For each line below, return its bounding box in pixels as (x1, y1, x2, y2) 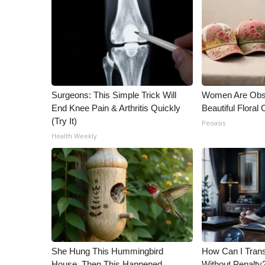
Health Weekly (51, 131, 97, 140)
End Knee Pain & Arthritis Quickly (51, 103, 180, 113)
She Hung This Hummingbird (51, 246, 163, 256)
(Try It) (51, 116, 77, 126)
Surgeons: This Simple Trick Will (51, 90, 176, 100)
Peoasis (202, 118, 226, 127)
